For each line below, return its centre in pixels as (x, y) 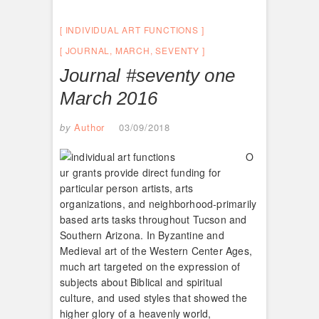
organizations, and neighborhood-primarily (158, 203)
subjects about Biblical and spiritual (141, 282)
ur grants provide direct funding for (141, 172)
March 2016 (109, 98)
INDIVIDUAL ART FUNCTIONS (132, 29)
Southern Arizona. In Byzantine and (142, 235)
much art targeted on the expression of (150, 266)
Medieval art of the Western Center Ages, (156, 250)
